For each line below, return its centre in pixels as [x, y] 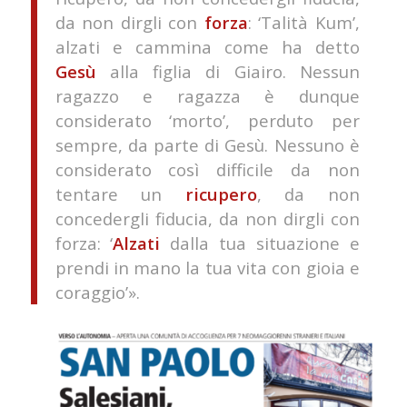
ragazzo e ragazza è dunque [207, 95]
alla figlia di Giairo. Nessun [228, 71]
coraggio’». [97, 292]
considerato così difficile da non [207, 169]
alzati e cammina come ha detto [207, 46]
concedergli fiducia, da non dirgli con [207, 218]
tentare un [120, 194]
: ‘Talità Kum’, [303, 22]
